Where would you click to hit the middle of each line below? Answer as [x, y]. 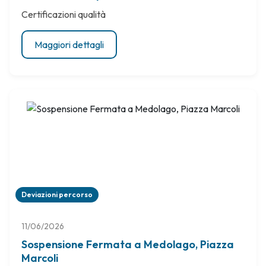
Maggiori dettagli [69, 45]
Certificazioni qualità [64, 14]
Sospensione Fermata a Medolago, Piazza [128, 244]
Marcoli [40, 258]
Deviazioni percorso [57, 194]
